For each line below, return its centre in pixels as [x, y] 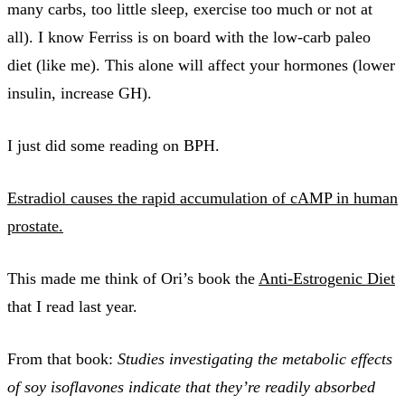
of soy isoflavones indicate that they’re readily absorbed [191, 386]
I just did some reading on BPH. [113, 145]
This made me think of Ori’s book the [133, 278]
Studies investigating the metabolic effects [255, 358]
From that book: [62, 358]
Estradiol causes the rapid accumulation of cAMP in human [202, 198]
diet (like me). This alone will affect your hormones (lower [201, 65]
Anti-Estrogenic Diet [327, 278]
